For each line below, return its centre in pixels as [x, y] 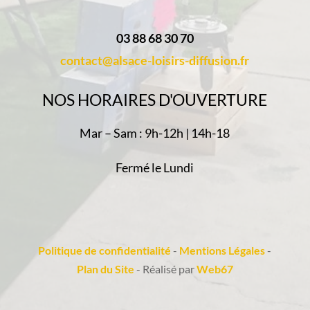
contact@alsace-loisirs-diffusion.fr [155, 61]
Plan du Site [105, 269]
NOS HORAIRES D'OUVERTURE [155, 100]
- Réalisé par [165, 269]
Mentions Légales [222, 250]
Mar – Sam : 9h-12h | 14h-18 [155, 133]
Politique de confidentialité [105, 250]
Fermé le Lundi [155, 168]
